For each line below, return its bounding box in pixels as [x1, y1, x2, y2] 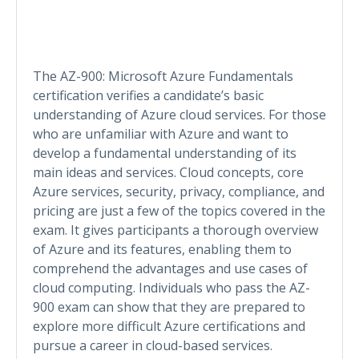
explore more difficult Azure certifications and [33, 317, 305, 335]
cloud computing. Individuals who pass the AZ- [33, 278, 310, 296]
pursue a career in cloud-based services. [33, 336, 272, 354]
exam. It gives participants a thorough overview [33, 220, 318, 239]
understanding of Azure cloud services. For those [33, 105, 326, 123]
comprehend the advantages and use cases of [33, 259, 308, 277]
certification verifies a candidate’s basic [33, 86, 264, 104]
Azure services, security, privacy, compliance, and [33, 182, 325, 200]
